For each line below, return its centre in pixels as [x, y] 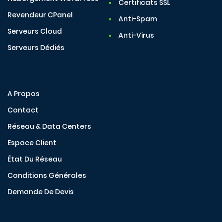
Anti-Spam [138, 19]
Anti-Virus [136, 35]
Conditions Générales [47, 176]
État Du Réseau [35, 159]
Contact [23, 110]
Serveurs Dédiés [36, 48]
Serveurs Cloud [35, 31]
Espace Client [32, 143]
